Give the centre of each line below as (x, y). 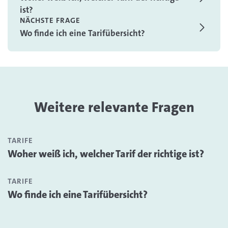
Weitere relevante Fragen (114, 107)
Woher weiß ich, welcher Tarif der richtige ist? (106, 154)
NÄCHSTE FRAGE (50, 20)
